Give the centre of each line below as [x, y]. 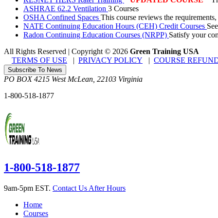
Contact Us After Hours [89, 188]
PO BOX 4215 [27, 79]
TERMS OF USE [39, 60]
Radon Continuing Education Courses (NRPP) [96, 35]
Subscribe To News [35, 70]
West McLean [72, 79]
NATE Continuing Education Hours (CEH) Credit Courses [115, 26]
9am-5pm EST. [28, 188]
